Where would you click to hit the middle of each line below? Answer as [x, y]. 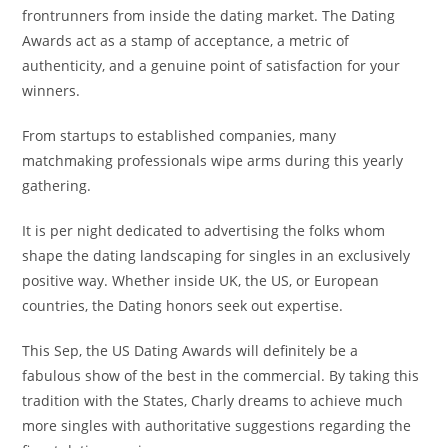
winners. [51, 90]
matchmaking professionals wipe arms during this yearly [213, 160]
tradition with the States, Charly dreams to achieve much [213, 400]
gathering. [57, 185]
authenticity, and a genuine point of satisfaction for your [211, 65]
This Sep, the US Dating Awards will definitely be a [190, 350]
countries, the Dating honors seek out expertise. [183, 305]
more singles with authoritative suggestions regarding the [217, 425]
